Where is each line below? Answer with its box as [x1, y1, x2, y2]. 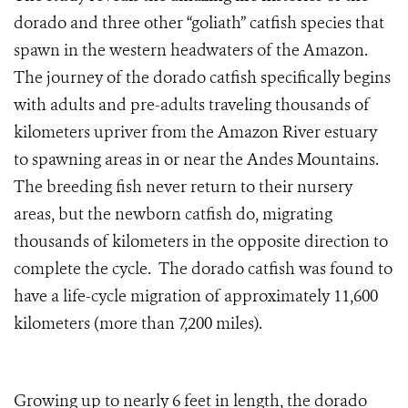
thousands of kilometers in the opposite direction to [14, 230, 388, 253]
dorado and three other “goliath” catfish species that [14, 12, 384, 35]
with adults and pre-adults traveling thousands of [14, 94, 370, 117]
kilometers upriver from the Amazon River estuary [14, 121, 377, 144]
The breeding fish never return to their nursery [14, 176, 352, 199]
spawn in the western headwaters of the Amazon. [14, 39, 368, 62]
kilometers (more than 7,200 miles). [14, 312, 262, 335]
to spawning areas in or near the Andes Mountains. [14, 148, 379, 171]
